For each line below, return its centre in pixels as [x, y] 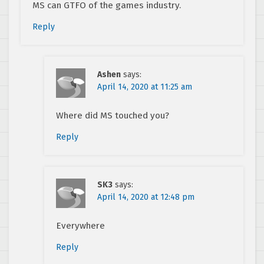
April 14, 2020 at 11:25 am [145, 87]
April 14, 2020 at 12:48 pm [146, 197]
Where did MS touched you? [113, 115]
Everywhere [80, 225]
